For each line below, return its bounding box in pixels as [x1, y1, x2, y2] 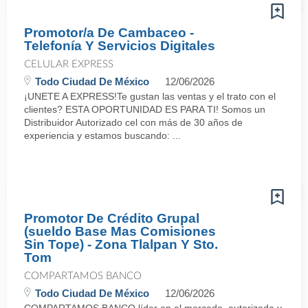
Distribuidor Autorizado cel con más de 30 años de [24, 117, 243, 128]
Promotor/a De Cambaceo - [24, 25, 194, 40]
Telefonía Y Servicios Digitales [24, 38, 215, 53]
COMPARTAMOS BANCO [24, 271, 142, 281]
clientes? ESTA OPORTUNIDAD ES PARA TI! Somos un [24, 104, 265, 115]
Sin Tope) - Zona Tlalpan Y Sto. [24, 237, 218, 252]
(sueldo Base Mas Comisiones [24, 224, 216, 239]
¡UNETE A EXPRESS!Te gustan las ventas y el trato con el [24, 91, 276, 102]
